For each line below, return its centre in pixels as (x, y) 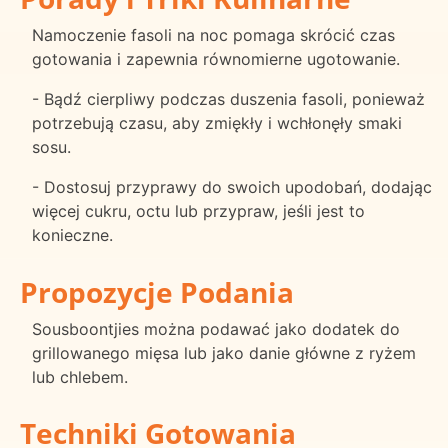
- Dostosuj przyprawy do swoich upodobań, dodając (232, 186)
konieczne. (72, 234)
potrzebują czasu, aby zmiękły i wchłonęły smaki (217, 122)
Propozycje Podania (157, 291)
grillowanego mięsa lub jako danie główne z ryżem (224, 352)
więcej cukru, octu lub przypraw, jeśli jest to (198, 210)
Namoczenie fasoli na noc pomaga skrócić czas (213, 34)
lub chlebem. (80, 376)
